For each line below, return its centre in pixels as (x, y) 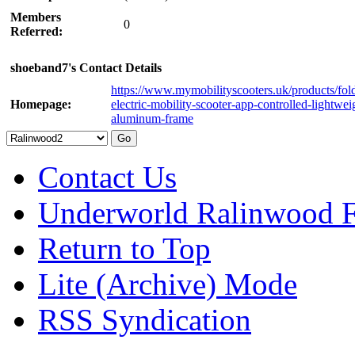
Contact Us (107, 177)
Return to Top (124, 248)
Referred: (36, 31)
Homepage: (41, 104)
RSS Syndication (145, 319)
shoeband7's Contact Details (86, 67)
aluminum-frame (152, 118)
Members (36, 17)
